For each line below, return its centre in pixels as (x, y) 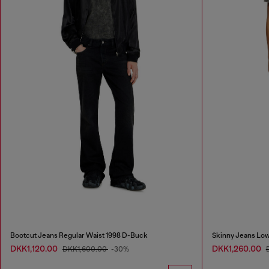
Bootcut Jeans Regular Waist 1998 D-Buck (79, 235)
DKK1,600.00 (85, 249)
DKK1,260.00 (237, 248)
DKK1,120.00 (35, 248)
